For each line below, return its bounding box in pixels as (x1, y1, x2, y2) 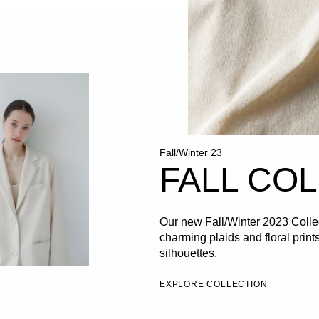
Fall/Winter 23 (159, 146, 222, 158)
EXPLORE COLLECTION (159, 278, 268, 289)
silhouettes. (159, 246, 217, 259)
